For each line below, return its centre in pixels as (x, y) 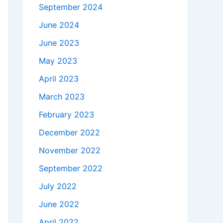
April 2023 (59, 78)
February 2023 (66, 114)
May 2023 (58, 60)
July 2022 (58, 186)
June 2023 (59, 43)
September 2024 (71, 7)
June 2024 (59, 25)
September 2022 (71, 168)
